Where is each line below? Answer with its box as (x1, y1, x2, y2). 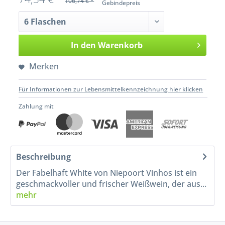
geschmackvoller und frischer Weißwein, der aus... (16, 178, 207, 189)
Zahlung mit (19, 102, 54, 111)
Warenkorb (97, 40, 143, 51)
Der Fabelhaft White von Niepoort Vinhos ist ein (16, 167, 197, 178)
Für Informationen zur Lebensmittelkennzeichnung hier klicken (19, 85, 203, 94)
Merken (29, 61, 59, 72)
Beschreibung (16, 151, 71, 162)
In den (70, 40, 96, 51)
